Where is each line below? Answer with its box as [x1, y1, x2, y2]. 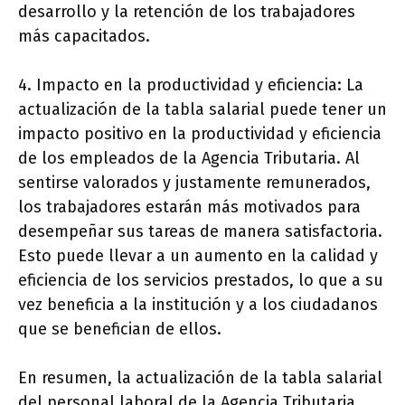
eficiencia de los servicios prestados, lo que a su [18, 270, 383, 291]
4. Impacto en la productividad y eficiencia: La [18, 75, 363, 96]
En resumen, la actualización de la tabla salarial [18, 368, 382, 389]
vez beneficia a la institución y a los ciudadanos [18, 295, 378, 316]
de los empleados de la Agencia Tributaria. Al [18, 148, 360, 169]
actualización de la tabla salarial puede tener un [18, 99, 387, 120]
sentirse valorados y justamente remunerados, [18, 173, 371, 193]
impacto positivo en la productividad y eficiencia [18, 124, 381, 145]
